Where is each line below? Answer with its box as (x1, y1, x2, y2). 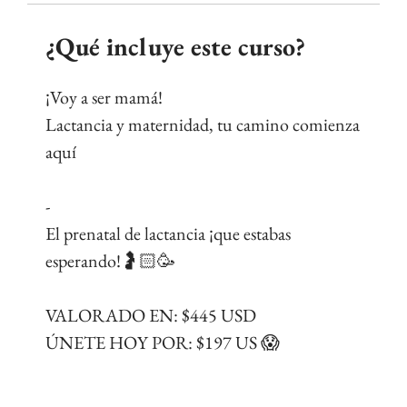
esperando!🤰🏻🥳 (45, 249, 175, 273)
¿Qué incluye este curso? (45, 30, 305, 64)
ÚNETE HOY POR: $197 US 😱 (45, 331, 280, 355)
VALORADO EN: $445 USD (45, 303, 256, 328)
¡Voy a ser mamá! (45, 85, 163, 110)
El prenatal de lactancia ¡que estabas (45, 222, 291, 246)
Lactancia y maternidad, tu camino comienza (45, 113, 360, 137)
